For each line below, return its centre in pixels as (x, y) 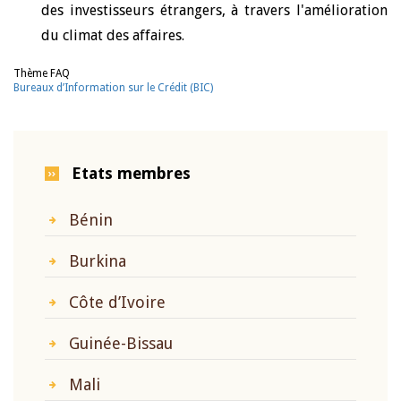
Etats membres (131, 173)
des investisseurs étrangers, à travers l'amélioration (214, 10)
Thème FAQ (42, 73)
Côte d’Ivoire (117, 302)
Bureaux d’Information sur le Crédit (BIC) (113, 88)
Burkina (98, 261)
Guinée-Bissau (121, 343)
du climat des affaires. (113, 35)
